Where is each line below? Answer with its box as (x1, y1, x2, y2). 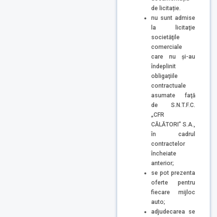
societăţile (151, 33, 180, 41)
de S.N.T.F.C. (151, 101, 195, 108)
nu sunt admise (151, 14, 195, 21)
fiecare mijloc (151, 188, 195, 196)
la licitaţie (151, 24, 195, 31)
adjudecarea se (151, 208, 195, 215)
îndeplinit (151, 62, 176, 70)
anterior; (151, 159, 174, 167)
